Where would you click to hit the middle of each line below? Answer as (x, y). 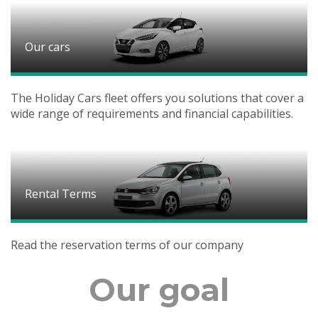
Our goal (159, 290)
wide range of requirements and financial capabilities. (152, 114)
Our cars (48, 47)
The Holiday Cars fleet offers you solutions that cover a (157, 98)
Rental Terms (61, 194)
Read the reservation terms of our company (127, 245)
